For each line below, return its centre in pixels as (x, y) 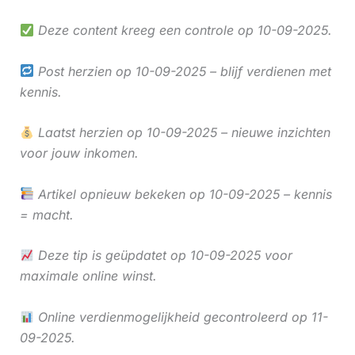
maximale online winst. (88, 276)
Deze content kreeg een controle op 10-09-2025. (183, 30)
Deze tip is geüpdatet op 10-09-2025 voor (163, 256)
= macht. (46, 214)
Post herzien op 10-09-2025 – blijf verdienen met (182, 71)
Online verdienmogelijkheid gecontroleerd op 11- (181, 317)
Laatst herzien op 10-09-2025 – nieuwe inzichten (182, 133)
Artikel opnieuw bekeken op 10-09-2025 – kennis (183, 194)
